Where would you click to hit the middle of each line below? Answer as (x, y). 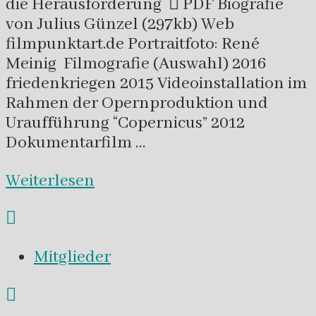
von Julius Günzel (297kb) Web (120, 25)
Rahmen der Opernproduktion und (137, 104)
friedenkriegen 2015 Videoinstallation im (156, 84)
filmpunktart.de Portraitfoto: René (133, 44)
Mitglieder (72, 257)
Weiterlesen (50, 181)
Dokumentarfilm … (75, 143)
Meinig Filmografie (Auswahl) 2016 (136, 64)
